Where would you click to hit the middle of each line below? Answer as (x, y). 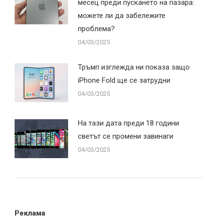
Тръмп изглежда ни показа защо (134, 67)
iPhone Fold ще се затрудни (124, 80)
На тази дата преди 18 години (128, 123)
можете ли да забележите (122, 15)
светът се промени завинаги (126, 136)
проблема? (96, 28)
